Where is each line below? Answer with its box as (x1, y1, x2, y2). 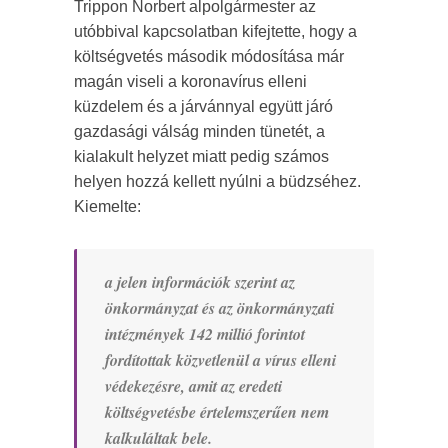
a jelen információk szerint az (105, 271, 295, 294)
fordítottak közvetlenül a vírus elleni (105, 349, 336, 372)
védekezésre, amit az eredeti (105, 375, 282, 398)
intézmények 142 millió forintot (105, 323, 305, 346)
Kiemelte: (74, 198, 141, 216)
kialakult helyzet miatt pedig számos (74, 148, 329, 166)
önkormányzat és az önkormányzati (105, 297, 334, 320)
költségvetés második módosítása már (74, 48, 344, 66)
